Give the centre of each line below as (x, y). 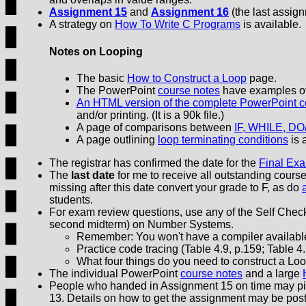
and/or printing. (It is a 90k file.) (150, 115)
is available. (271, 25)
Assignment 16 (190, 12)
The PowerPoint (117, 90)
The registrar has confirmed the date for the (154, 163)
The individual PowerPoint (115, 273)
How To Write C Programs (178, 25)
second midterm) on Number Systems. (141, 224)
